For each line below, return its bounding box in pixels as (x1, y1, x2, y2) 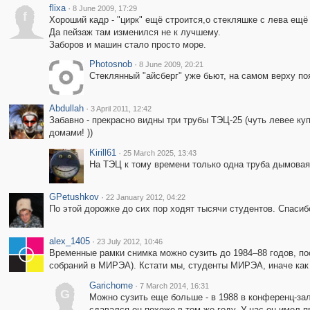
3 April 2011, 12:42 (90, 104, 152, 113)
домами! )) (48, 127, 93, 138)
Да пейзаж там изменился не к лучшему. (48, 27, 221, 37)
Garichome (89, 280, 133, 291)
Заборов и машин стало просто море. (48, 39, 206, 50)
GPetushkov (48, 192, 99, 202)
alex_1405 (48, 236, 90, 246)
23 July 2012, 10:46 (96, 237, 163, 246)
